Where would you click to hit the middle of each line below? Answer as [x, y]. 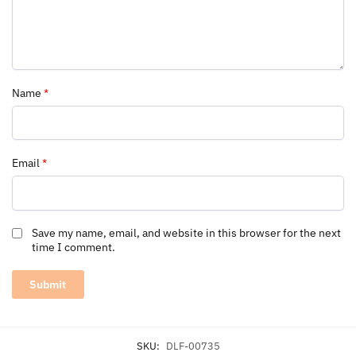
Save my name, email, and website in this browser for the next [186, 233]
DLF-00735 [193, 346]
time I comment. [74, 248]
